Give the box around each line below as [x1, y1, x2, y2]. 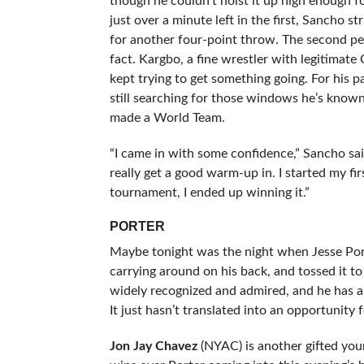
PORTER [109, 219, 165, 233]
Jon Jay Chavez [109, 339, 197, 353]
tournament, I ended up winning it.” [109, 185, 310, 199]
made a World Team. [109, 110, 225, 124]
